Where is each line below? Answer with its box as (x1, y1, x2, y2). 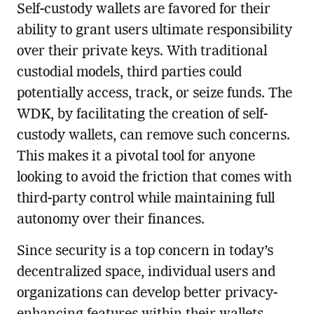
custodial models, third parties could (16, 66, 242, 81)
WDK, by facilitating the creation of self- (16, 108, 268, 123)
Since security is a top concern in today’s (16, 245, 273, 259)
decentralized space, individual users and (16, 266, 275, 280)
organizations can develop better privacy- (16, 287, 278, 301)
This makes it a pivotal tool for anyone (16, 150, 255, 165)
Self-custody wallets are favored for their (16, 3, 271, 18)
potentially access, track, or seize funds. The (16, 87, 292, 102)
